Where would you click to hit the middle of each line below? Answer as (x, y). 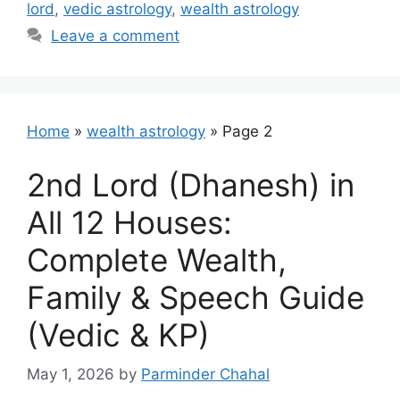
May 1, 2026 (71, 374)
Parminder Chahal (205, 374)
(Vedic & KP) (118, 334)
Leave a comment (116, 36)
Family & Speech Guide (196, 297)
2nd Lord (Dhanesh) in (191, 184)
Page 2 (247, 131)
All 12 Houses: (129, 222)
